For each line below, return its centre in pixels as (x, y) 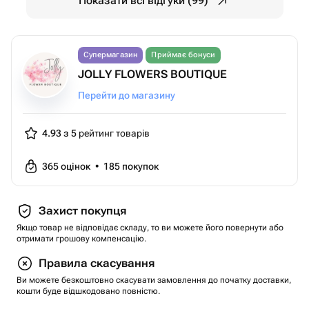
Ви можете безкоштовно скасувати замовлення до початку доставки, (154, 280)
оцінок (77, 166)
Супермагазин (111, 55)
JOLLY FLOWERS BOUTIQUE (152, 74)
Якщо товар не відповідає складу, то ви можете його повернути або (150, 228)
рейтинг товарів (113, 133)
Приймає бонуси (183, 55)
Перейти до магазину (127, 95)
